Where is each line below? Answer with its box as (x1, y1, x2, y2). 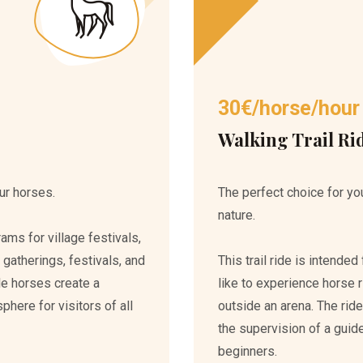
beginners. (218, 344, 277, 359)
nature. (218, 207, 255, 223)
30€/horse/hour (218, 96, 360, 120)
